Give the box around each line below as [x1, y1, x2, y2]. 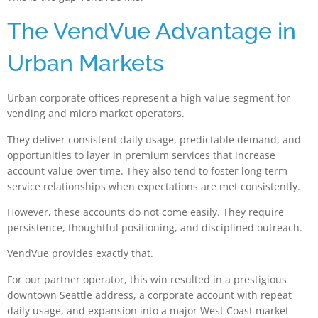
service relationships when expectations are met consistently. [7, 179, 300, 193]
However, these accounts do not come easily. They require [7, 204, 284, 219]
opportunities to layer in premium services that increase [7, 148, 275, 162]
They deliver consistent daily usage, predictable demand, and [7, 132, 301, 146]
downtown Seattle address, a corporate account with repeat [7, 287, 292, 302]
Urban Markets [7, 50, 164, 77]
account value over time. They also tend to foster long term [7, 163, 287, 177]
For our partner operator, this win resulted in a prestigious [7, 272, 287, 286]
